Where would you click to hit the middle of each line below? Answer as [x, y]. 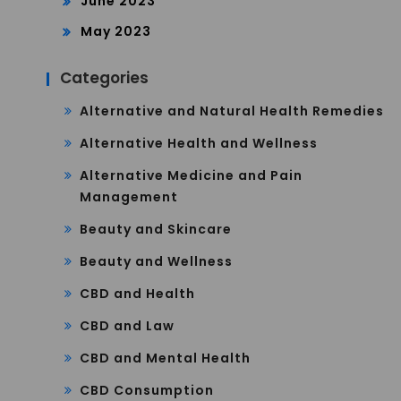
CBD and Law [127, 325]
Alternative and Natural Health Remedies [232, 111]
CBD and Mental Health [165, 358]
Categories [104, 77]
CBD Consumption [147, 390]
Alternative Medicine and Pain [191, 175]
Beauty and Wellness [156, 261]
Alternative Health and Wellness [199, 143]
